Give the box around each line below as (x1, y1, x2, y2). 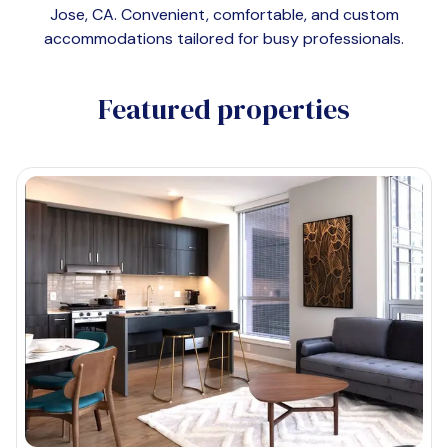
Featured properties (98, 90, 350, 128)
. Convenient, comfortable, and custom (113, 4, 399, 25)
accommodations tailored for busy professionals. (44, 28, 404, 49)
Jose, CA (49, 4, 114, 25)
